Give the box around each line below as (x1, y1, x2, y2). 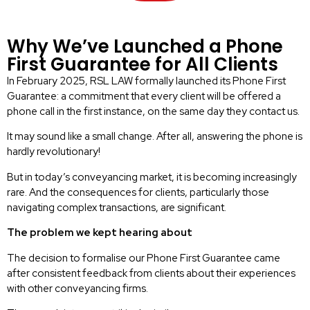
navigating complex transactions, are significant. (7, 200, 226, 215)
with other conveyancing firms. (7, 281, 148, 295)
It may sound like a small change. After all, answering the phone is (7, 129, 302, 144)
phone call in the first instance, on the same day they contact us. (7, 104, 300, 118)
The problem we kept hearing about (7, 226, 192, 240)
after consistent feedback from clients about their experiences (7, 266, 295, 280)
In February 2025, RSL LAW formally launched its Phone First (7, 73, 286, 88)
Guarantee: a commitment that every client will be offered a (7, 89, 281, 103)
